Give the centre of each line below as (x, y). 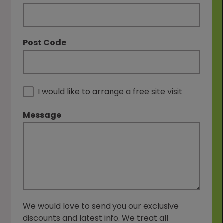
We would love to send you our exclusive (101, 206)
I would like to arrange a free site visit (110, 91)
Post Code (45, 42)
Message (42, 115)
